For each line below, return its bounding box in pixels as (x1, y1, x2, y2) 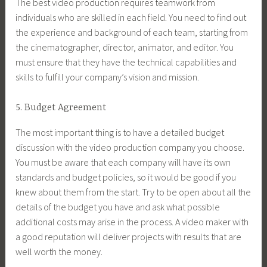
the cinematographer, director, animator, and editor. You (15, 41, 234, 53)
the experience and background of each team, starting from (15, 26, 249, 38)
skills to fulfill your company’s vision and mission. (15, 70, 200, 83)
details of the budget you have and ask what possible (15, 200, 221, 213)
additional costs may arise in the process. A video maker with (15, 215, 249, 228)
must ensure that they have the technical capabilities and (15, 55, 237, 68)
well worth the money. (15, 245, 103, 257)
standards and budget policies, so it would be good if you (15, 170, 237, 183)
